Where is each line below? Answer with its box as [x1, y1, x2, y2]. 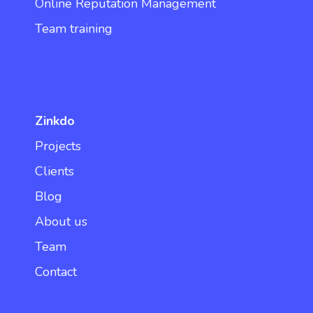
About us [35, 213, 87, 231]
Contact [35, 263, 77, 281]
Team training [35, 20, 112, 38]
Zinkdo [35, 112, 75, 130]
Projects [35, 138, 81, 155]
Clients [35, 163, 74, 180]
